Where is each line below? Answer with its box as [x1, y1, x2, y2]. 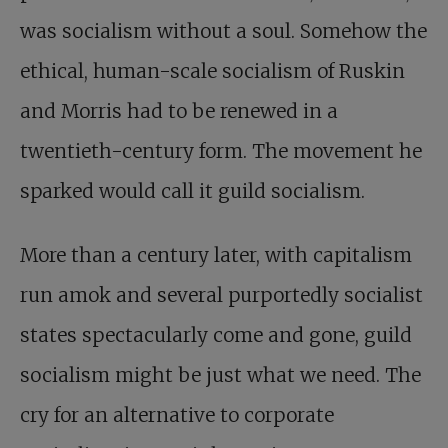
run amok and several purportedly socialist [20, 283, 423, 307]
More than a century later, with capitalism [20, 243, 412, 267]
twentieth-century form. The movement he [20, 139, 422, 163]
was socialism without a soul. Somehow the [20, 19, 427, 43]
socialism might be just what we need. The [20, 363, 421, 387]
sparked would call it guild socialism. [20, 179, 365, 203]
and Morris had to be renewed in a [20, 99, 338, 123]
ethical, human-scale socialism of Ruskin [20, 59, 405, 83]
